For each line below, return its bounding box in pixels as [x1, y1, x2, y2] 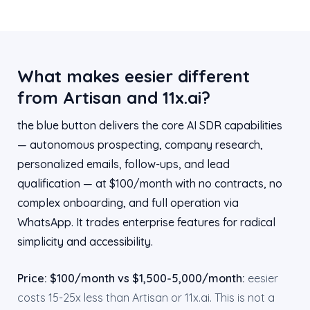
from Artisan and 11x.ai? [17, 87, 210, 108]
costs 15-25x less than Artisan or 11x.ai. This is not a [17, 291, 275, 304]
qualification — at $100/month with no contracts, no [17, 176, 282, 190]
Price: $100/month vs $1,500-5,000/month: [17, 271, 245, 285]
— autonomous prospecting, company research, [17, 138, 263, 152]
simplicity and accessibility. [17, 235, 153, 248]
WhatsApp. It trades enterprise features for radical [17, 215, 275, 229]
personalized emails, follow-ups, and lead [17, 157, 230, 171]
